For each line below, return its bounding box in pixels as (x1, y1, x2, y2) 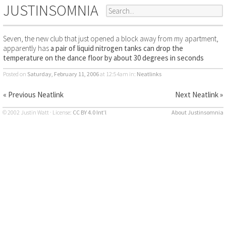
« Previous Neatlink (3, 89, 64, 99)
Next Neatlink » (175, 89, 223, 99)
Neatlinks (137, 70, 161, 78)
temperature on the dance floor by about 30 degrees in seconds (3, 53, 204, 63)
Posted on (3, 70, 27, 78)
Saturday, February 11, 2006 (27, 70, 99, 78)
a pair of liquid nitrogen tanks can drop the (50, 43, 183, 53)
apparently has (3, 43, 50, 53)
